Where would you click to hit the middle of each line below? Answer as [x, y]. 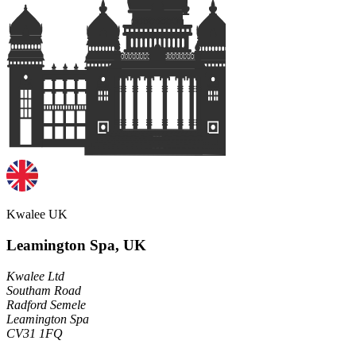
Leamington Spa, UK [76, 245]
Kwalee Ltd [35, 276]
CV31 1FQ [35, 333]
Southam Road [44, 290]
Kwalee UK [37, 215]
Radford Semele [46, 304]
